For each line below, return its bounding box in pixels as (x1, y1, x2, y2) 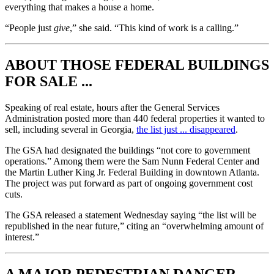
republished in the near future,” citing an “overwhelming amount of (5, 221, 264, 232)
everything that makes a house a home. (5, 2, 154, 13)
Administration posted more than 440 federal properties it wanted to (5, 113, 265, 124)
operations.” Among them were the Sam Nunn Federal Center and (5, 156, 259, 167)
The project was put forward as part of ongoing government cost (5, 178, 253, 189)
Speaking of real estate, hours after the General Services (5, 102, 220, 113)
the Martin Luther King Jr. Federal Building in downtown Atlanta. (5, 167, 259, 178)
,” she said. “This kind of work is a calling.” (70, 23, 239, 34)
